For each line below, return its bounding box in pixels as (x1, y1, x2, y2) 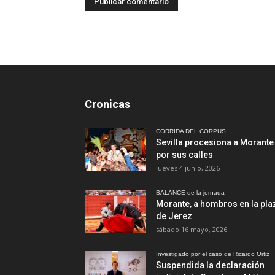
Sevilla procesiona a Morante (156, 137, 274, 147)
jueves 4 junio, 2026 (156, 163, 220, 172)
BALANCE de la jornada (156, 188, 225, 196)
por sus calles (156, 149, 213, 160)
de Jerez (156, 211, 192, 221)
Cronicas (85, 97, 130, 110)
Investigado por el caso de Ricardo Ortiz (156, 250, 269, 257)
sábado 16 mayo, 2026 (156, 224, 227, 234)
